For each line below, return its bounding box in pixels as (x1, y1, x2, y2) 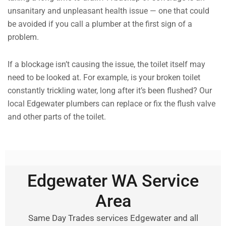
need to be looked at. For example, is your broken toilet (8, 73, 200, 83)
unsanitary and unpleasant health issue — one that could (8, 6, 209, 16)
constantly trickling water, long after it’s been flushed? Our (8, 86, 212, 96)
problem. (8, 32, 39, 42)
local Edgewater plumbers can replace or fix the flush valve (8, 99, 215, 109)
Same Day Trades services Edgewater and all (28, 213, 198, 223)
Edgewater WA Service (27, 171, 199, 191)
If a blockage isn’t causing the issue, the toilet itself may (8, 60, 205, 70)
